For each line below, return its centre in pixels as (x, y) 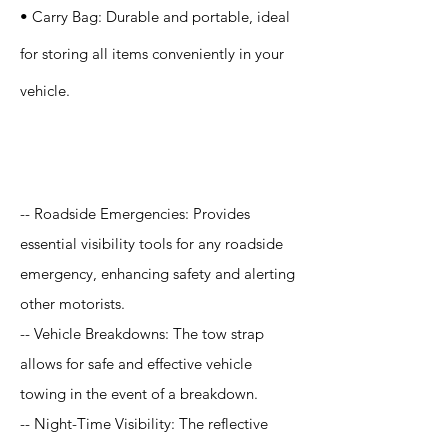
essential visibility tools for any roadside (151, 243)
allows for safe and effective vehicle (136, 363)
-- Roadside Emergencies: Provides (135, 213)
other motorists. (72, 303)
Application (84, 152)
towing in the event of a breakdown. (139, 393)
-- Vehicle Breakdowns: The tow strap (142, 333)
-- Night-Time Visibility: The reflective (144, 423)
